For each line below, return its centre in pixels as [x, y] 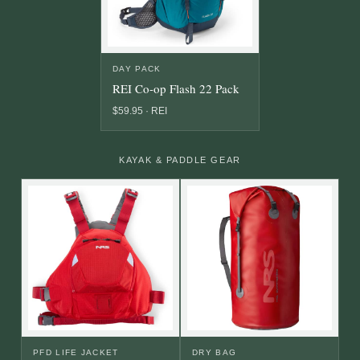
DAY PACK [137, 69]
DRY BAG [215, 353]
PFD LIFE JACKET [76, 353]
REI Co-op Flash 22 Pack [176, 89]
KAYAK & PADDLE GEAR [180, 160]
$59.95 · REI [140, 111]
